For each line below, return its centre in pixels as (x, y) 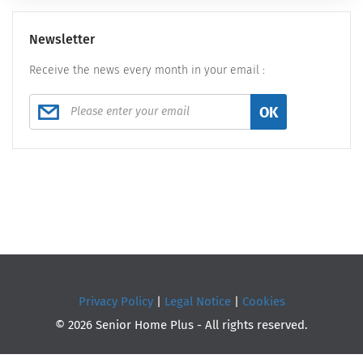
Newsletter (62, 39)
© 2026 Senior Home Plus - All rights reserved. (181, 325)
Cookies (263, 301)
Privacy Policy (115, 301)
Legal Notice (197, 301)
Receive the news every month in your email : (147, 70)
